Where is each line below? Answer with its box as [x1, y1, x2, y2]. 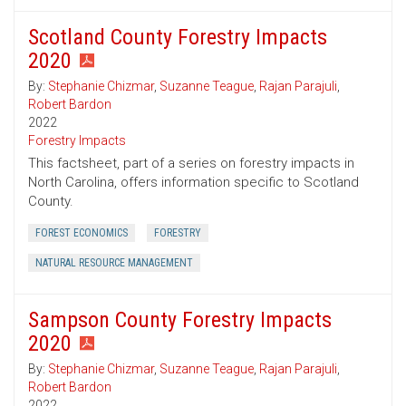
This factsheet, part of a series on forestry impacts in [28, 155, 354, 172]
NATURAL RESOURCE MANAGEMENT [35, 256, 193, 270]
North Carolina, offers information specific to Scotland [28, 174, 359, 191]
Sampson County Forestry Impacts [28, 307, 332, 333]
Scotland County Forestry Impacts [28, 24, 327, 51]
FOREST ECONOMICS [35, 227, 128, 240]
